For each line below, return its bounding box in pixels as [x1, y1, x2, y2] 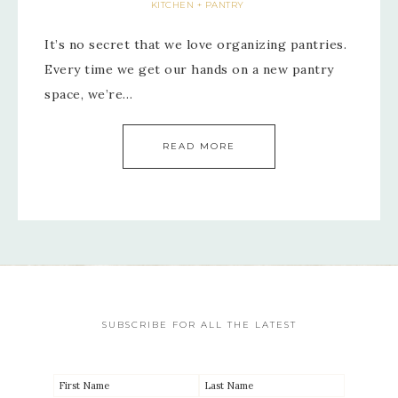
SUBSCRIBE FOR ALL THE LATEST [101, 319, 297, 330]
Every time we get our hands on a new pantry [44, 61, 334, 77]
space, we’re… [44, 86, 133, 102]
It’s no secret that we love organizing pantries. [44, 36, 351, 52]
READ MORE [163, 140, 235, 152]
